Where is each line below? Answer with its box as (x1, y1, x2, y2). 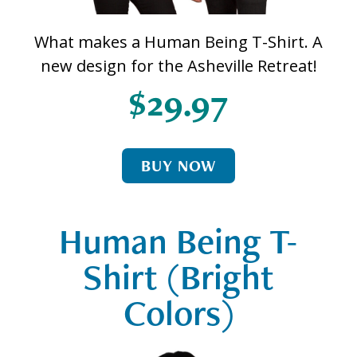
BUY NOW (140, 155, 217, 177)
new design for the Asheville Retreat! (40, 55, 317, 77)
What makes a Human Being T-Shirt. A (34, 31, 323, 53)
